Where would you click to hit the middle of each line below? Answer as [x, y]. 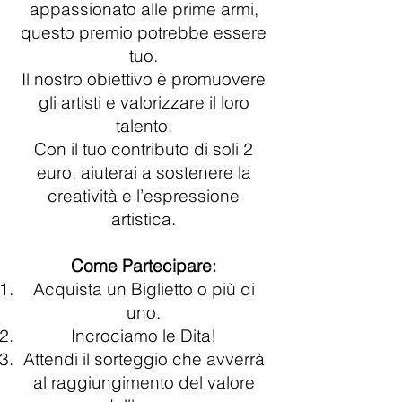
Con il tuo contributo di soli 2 [144, 149]
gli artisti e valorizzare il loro [144, 102]
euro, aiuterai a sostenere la [144, 172]
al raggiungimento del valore [144, 382]
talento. [144, 126]
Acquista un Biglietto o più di [144, 289]
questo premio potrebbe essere [144, 32]
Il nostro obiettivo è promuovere [144, 79]
